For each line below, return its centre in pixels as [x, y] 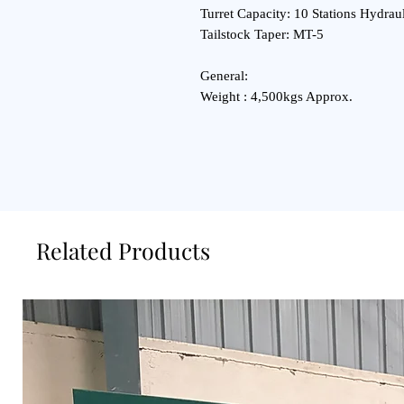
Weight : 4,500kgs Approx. [276, 96]
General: [224, 76]
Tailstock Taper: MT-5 [262, 34]
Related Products [123, 250]
